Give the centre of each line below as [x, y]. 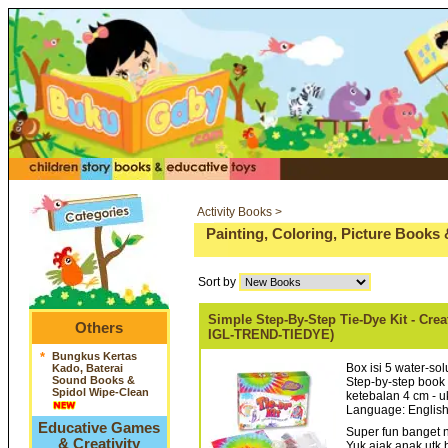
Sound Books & [93, 380]
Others [99, 328]
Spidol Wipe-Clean [101, 392]
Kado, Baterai [87, 368]
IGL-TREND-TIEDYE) [270, 334]
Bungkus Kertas [94, 356]
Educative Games [99, 428]
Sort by [218, 282]
